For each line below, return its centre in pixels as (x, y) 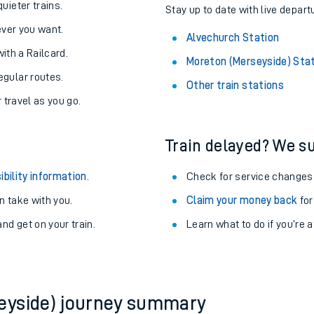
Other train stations (235, 155)
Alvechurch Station (233, 107)
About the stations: (235, 44)
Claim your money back (242, 270)
